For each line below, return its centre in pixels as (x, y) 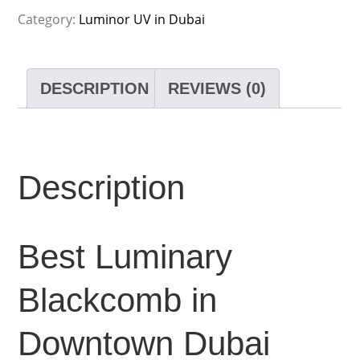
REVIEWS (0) (217, 88)
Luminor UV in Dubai (142, 19)
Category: (49, 19)
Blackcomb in (118, 300)
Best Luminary (125, 256)
